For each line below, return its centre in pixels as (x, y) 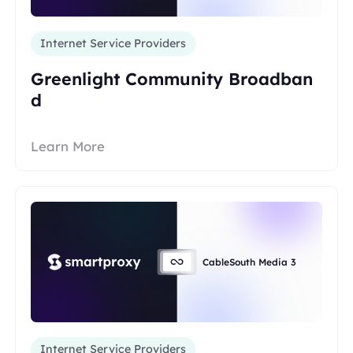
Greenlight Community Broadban (172, 78)
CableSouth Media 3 (249, 262)
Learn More (68, 147)
